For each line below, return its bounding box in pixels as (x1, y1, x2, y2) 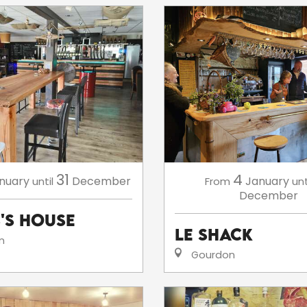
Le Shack (175, 225, 253, 244)
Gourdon (188, 248, 235, 262)
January (245, 173, 289, 189)
